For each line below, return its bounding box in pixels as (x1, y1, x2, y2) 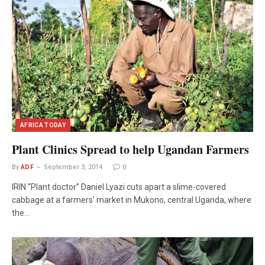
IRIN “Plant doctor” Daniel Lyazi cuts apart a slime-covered (12, 182, 226, 192)
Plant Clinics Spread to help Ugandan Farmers (12, 141, 249, 159)
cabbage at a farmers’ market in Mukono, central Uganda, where (12, 195, 251, 205)
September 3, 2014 (44, 163, 103, 172)
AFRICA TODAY (20, 122, 66, 129)
